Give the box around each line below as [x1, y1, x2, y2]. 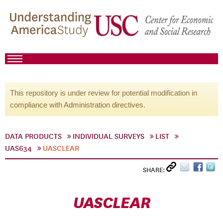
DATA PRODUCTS [5, 132, 62, 141]
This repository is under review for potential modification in [10, 89, 197, 97]
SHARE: [143, 166, 166, 174]
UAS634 [5, 144, 32, 153]
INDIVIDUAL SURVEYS [73, 132, 144, 141]
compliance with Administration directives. [10, 101, 145, 109]
